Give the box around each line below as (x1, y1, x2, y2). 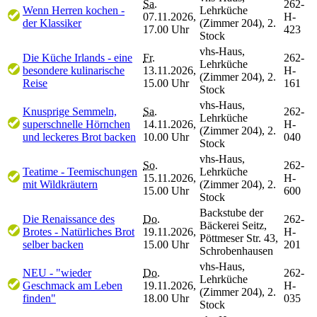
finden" (23, 292, 56, 304)
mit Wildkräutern (23, 178, 98, 190)
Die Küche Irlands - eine (23, 51, 132, 64)
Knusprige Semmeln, (23, 105, 117, 117)
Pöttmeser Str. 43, (200, 231, 278, 244)
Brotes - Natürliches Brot (23, 225, 134, 238)
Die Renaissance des (23, 212, 115, 225)
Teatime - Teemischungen (23, 165, 137, 178)
